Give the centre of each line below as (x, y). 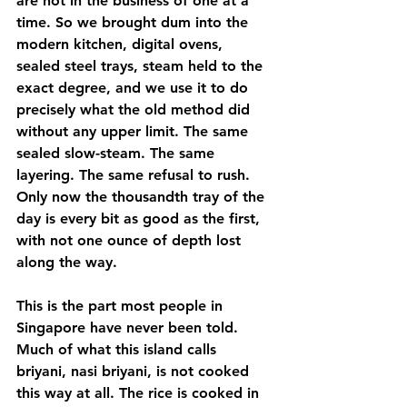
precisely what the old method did (135, 109)
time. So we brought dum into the (134, 22)
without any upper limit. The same (134, 131)
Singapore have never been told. (129, 327)
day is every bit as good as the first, (140, 218)
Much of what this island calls (119, 349)
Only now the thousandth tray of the (143, 196)
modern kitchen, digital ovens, (122, 44)
